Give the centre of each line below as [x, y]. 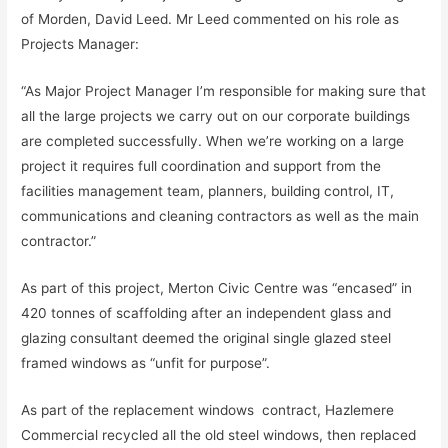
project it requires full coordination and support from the [201, 165]
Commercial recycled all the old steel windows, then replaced [219, 434]
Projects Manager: [80, 43]
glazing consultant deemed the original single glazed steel [206, 337]
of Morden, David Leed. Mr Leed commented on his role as [210, 18]
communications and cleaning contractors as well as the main [220, 215]
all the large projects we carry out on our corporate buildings [216, 115]
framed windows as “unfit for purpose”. [146, 362]
